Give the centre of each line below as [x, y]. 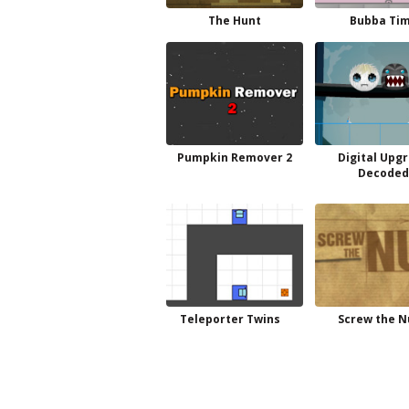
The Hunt [235, 21]
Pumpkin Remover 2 [235, 157]
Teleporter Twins [230, 319]
